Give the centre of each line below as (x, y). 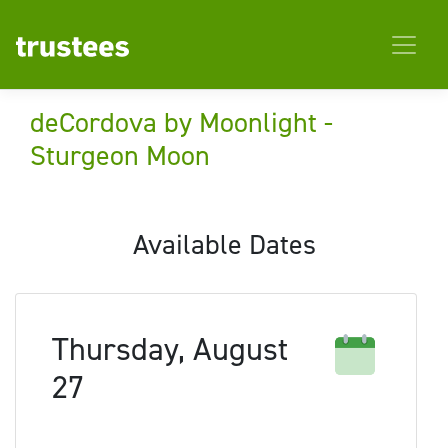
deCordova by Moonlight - (181, 122)
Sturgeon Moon (120, 155)
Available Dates (224, 244)
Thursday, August (170, 349)
